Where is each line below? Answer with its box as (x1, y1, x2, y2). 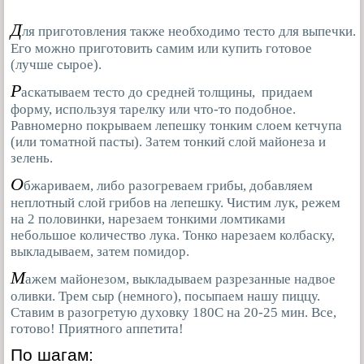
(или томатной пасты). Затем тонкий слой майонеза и (11, 134, 326, 149)
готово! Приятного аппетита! (11, 321, 184, 336)
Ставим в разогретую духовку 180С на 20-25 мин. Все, (11, 305, 336, 320)
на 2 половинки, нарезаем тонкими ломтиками (11, 211, 288, 227)
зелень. (11, 150, 53, 166)
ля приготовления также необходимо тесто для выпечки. (22, 24, 356, 39)
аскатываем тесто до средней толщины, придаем (21, 84, 313, 100)
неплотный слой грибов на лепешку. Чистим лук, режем (11, 195, 340, 210)
